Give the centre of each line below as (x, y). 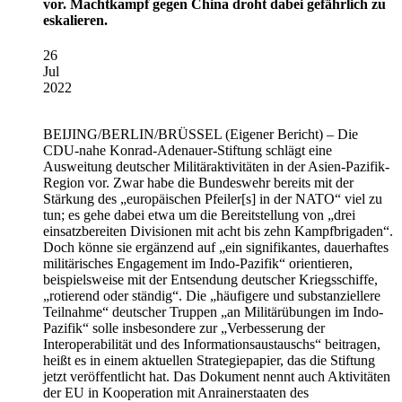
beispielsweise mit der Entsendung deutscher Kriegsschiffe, (210, 279)
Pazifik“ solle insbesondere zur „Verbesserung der (184, 328)
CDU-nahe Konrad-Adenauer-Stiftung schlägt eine (188, 150)
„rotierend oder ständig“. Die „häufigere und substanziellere (212, 295)
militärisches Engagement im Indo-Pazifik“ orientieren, (198, 263)
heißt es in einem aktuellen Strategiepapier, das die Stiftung (209, 360)
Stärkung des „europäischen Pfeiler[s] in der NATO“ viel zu (213, 198)
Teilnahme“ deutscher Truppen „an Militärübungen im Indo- (213, 311)
